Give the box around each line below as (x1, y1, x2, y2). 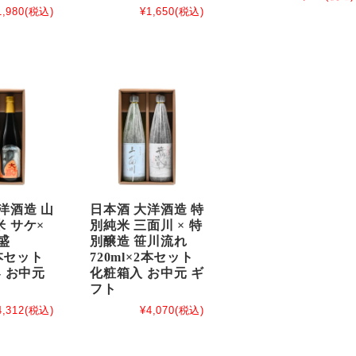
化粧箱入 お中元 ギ (90, 266, 204, 281)
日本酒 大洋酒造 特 (90, 203, 204, 217)
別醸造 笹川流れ (90, 234, 188, 249)
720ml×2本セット (90, 250, 194, 265)
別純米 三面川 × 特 (90, 219, 203, 233)
